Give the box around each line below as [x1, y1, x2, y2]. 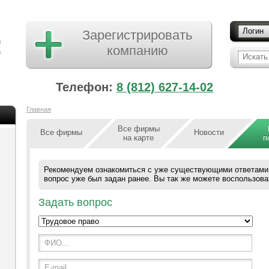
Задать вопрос [38, 196, 112, 208]
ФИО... [44, 238, 69, 247]
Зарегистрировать [82, 28, 192, 43]
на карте [123, 133, 154, 142]
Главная [26, 106, 51, 113]
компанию [106, 43, 168, 58]
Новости [193, 128, 224, 137]
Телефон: [56, 80, 116, 94]
